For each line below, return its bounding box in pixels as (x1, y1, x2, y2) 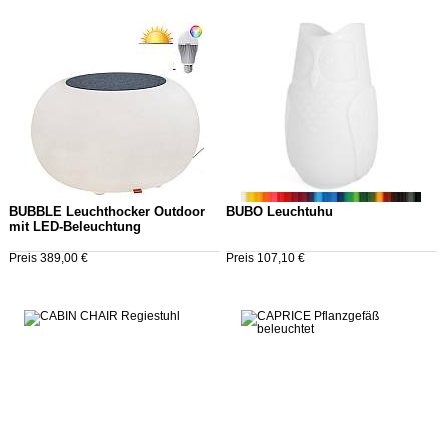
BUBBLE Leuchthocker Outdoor (9, 204, 205, 219)
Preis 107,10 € (225, 251, 305, 264)
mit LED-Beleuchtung (9, 219, 141, 234)
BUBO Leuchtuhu (225, 204, 333, 219)
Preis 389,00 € (9, 251, 88, 264)
